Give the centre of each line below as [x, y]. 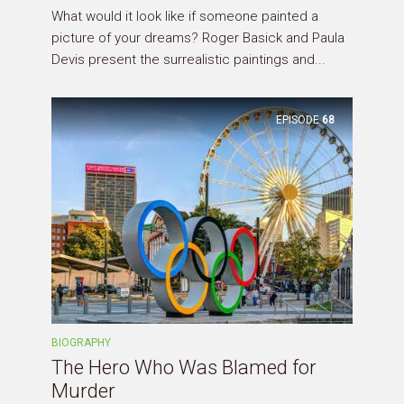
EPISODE [298, 119]
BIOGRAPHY [81, 343]
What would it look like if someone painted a [185, 17]
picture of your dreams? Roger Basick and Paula [198, 38]
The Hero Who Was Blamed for [184, 368]
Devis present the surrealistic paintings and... [188, 60]
